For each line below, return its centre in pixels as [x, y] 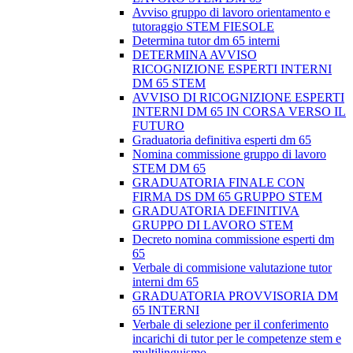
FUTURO [158, 126]
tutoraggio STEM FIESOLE [203, 27]
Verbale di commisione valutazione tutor [232, 268]
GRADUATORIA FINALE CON [219, 183]
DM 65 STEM [169, 84]
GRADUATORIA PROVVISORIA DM [235, 296]
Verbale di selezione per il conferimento [230, 325]
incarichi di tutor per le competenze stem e [237, 339]
